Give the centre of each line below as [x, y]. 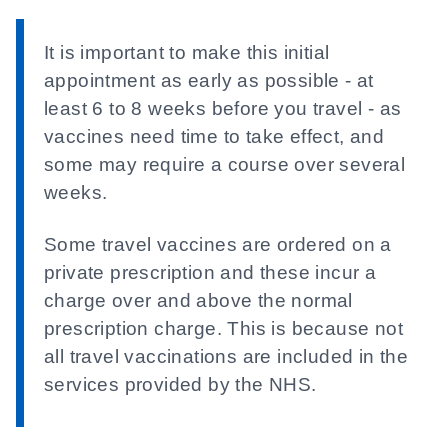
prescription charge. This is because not [223, 328]
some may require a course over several [225, 164]
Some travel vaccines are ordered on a [218, 244]
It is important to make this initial [187, 52]
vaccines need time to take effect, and [214, 136]
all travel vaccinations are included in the [226, 356]
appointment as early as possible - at [209, 80]
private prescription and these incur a [210, 272]
